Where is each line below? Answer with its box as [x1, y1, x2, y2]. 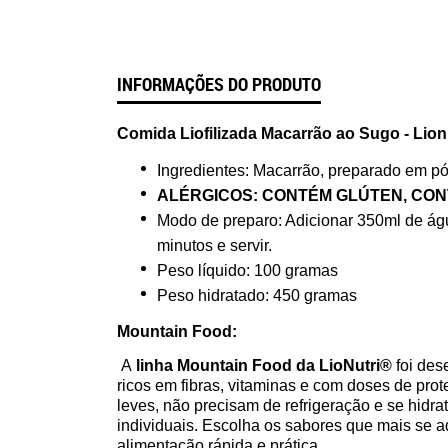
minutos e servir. [157, 237, 272, 254]
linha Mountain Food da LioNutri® [136, 357, 396, 374]
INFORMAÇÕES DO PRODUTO [117, 72, 321, 96]
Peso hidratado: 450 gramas [157, 287, 357, 304]
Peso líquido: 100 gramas [157, 262, 338, 279]
